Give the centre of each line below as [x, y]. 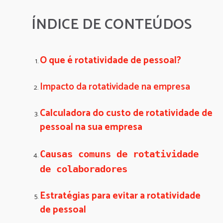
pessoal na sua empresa [92, 127]
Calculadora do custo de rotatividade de [126, 113]
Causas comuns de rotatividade [119, 154]
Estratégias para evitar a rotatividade [120, 196]
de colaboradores [84, 169]
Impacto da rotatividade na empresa [115, 87]
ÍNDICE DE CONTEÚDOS [111, 25]
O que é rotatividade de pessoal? [111, 60]
